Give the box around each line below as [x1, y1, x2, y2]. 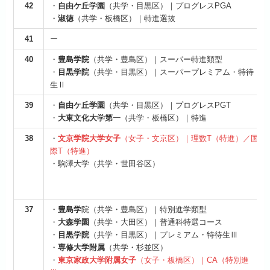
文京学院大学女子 [58, 134, 121, 143]
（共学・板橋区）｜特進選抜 [74, 14, 176, 24]
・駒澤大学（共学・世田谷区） [50, 159, 160, 169]
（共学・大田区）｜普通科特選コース [89, 218, 223, 227]
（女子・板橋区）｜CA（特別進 [136, 256, 250, 265]
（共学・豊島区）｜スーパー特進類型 [89, 55, 223, 64]
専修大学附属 [58, 243, 105, 253]
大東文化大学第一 [58, 113, 121, 123]
